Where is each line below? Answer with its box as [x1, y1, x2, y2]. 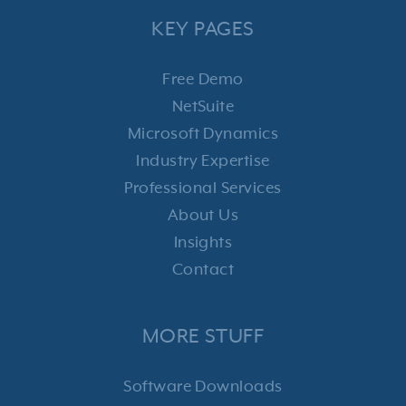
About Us [167, 206, 239, 225]
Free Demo [162, 70, 244, 89]
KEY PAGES [151, 17, 255, 41]
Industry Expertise [136, 151, 270, 170]
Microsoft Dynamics [127, 124, 279, 143]
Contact [171, 260, 235, 279]
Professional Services [124, 179, 282, 198]
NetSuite [171, 97, 235, 116]
